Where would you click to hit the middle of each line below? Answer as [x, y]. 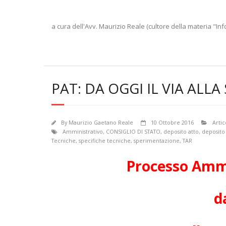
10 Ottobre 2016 [172, 122]
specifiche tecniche [105, 140]
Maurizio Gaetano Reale [101, 122]
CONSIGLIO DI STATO [133, 131]
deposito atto [181, 131]
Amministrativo [83, 131]
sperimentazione [157, 140]
